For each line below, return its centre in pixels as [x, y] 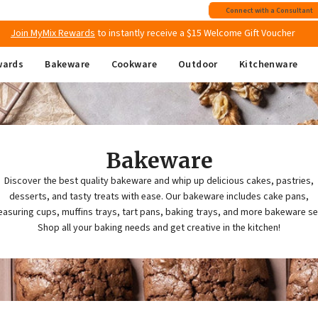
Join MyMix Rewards [53, 33]
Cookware [134, 65]
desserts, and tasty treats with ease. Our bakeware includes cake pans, [159, 196]
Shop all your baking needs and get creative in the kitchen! [159, 227]
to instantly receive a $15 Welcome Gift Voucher [195, 33]
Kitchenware [268, 65]
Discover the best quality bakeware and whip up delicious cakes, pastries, [159, 181]
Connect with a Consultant [269, 10]
